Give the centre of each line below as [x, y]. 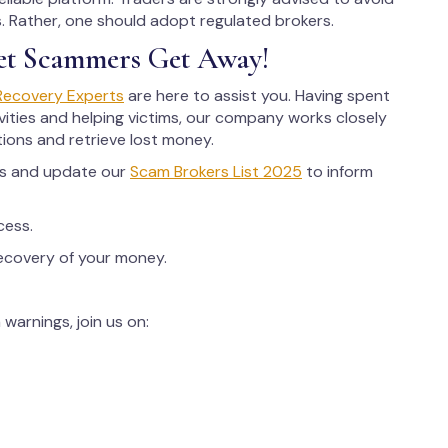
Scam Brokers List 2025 [216, 171]
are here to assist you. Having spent [257, 95]
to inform [337, 171]
